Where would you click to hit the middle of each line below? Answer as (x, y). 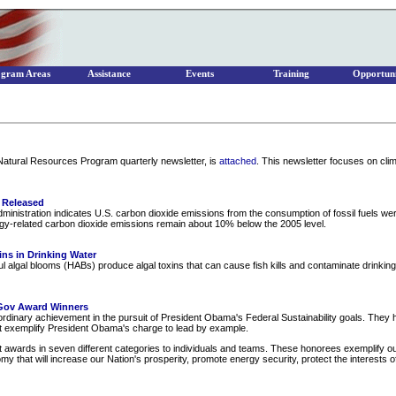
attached (238, 161)
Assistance (109, 74)
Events (200, 74)
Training (291, 74)
